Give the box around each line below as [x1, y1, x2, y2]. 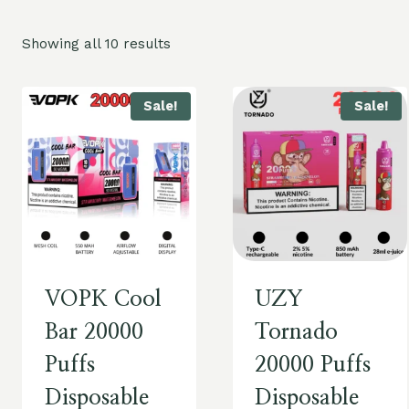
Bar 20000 [44, 320, 143, 343]
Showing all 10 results [22, 35, 171, 52]
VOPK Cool [44, 288, 162, 310]
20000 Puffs [255, 353, 372, 376]
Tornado [255, 320, 339, 343]
